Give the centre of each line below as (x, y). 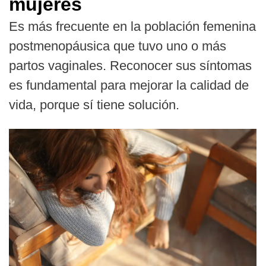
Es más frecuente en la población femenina (132, 26)
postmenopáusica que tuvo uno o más (118, 46)
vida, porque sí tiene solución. (94, 105)
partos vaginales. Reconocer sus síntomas (130, 66)
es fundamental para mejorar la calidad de (129, 85)
